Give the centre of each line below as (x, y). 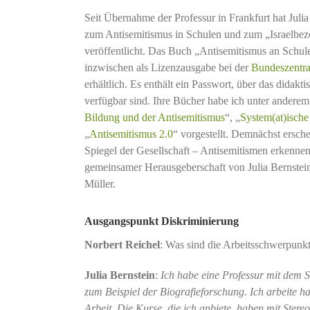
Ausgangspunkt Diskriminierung (161, 221)
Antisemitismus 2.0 (131, 134)
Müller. (100, 183)
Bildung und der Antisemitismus (154, 117)
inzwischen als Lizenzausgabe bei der (167, 67)
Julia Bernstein (119, 275)
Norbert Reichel (122, 244)
